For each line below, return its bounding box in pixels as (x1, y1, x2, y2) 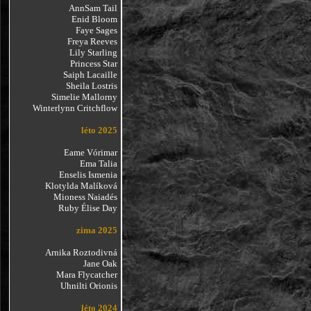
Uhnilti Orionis (60, 280, 117, 291)
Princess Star (69, 58, 117, 69)
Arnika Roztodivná (44, 247, 117, 258)
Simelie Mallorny (51, 92, 117, 102)
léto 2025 (81, 125, 117, 135)
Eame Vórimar (63, 147, 117, 158)
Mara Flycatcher (56, 269, 117, 280)
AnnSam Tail (68, 3, 117, 13)
